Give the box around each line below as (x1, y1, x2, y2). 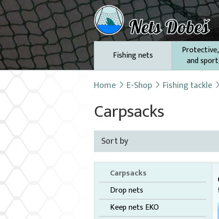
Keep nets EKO (110, 201, 159, 214)
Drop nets (110, 184, 143, 197)
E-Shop (127, 78, 152, 93)
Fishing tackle (163, 78, 212, 93)
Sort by (101, 134, 128, 149)
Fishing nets (113, 49, 153, 62)
